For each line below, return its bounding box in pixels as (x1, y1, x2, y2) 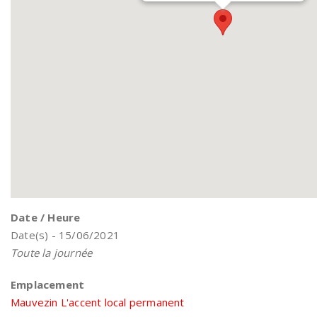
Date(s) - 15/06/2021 (11, 228, 120, 242)
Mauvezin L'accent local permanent (11, 295, 185, 309)
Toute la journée (11, 246, 93, 260)
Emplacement (11, 277, 85, 292)
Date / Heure (11, 210, 81, 224)
